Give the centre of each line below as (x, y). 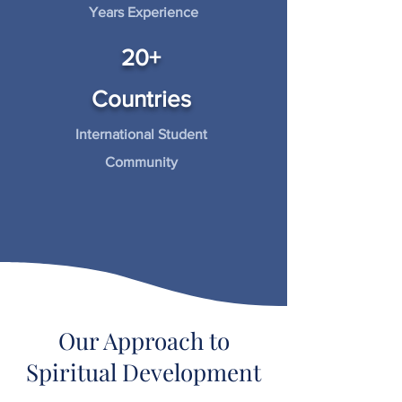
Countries (141, 99)
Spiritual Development (144, 372)
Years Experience (144, 13)
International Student (141, 135)
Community (141, 162)
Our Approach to (144, 341)
